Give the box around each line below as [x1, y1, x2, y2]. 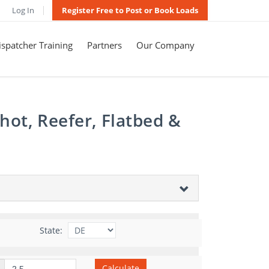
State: [39, 225, 62, 236]
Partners [87, 39, 122, 51]
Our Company [136, 39, 195, 51]
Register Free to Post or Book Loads [62, 5, 198, 16]
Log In [12, 5, 34, 16]
